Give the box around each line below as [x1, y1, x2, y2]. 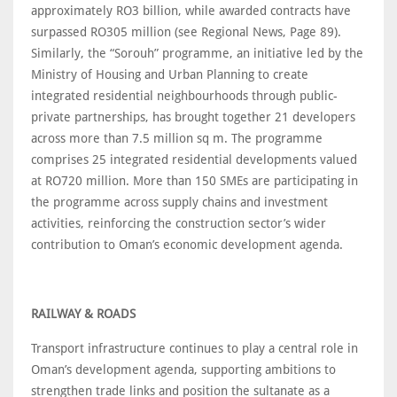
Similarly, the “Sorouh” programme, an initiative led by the [31, 46, 363, 61]
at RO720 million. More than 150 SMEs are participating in [31, 174, 358, 189]
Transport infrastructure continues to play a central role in [31, 341, 358, 356]
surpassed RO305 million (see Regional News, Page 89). [31, 25, 341, 40]
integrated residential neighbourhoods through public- [31, 89, 338, 104]
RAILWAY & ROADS [31, 307, 136, 322]
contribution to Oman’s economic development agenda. [31, 237, 343, 253]
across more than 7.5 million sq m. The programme [31, 131, 323, 146]
